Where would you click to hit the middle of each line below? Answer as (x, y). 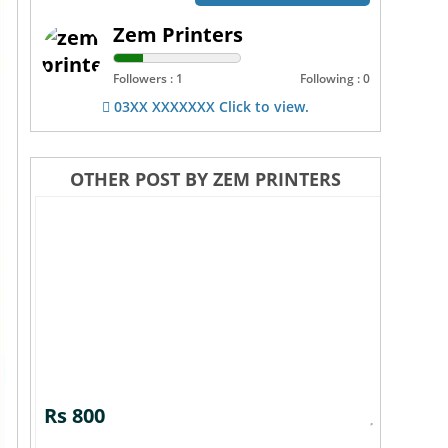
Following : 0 (334, 78)
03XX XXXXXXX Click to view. (209, 106)
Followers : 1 (148, 78)
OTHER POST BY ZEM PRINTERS (205, 179)
